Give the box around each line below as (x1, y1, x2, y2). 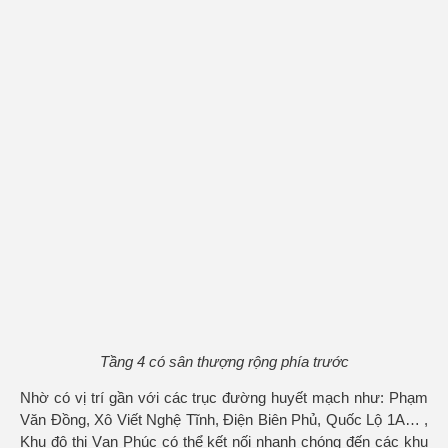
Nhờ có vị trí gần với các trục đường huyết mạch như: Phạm (20, 389, 428, 407)
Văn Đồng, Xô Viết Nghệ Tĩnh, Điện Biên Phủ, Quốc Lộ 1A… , (20, 411, 428, 429)
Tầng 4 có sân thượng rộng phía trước (99, 352, 349, 370)
